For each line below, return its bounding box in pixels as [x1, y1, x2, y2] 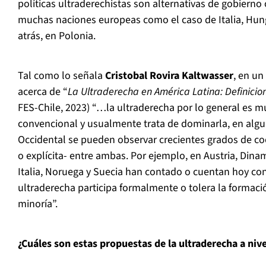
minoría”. [18, 197, 58, 212]
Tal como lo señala [18, 68, 105, 84]
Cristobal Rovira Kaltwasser [105, 68, 233, 84]
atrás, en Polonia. [18, 28, 96, 44]
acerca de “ [18, 84, 68, 100]
